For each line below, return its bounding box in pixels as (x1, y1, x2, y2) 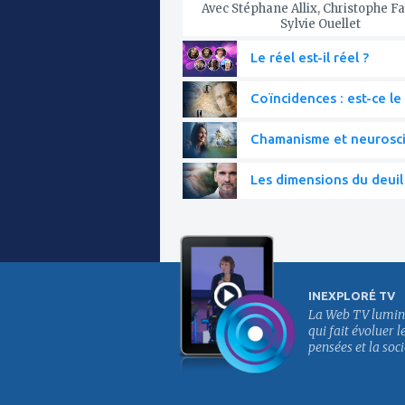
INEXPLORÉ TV (308, 288, 395, 302)
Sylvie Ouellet (279, 15, 361, 32)
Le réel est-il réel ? (250, 49, 369, 65)
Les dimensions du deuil (250, 171, 403, 187)
